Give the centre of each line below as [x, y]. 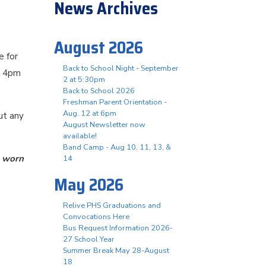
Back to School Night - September [121, 68]
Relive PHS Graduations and [112, 205]
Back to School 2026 [99, 91]
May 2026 [89, 185]
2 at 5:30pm [84, 80]
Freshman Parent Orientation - [115, 102]
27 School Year [89, 239]
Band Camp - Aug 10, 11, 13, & [117, 147]
